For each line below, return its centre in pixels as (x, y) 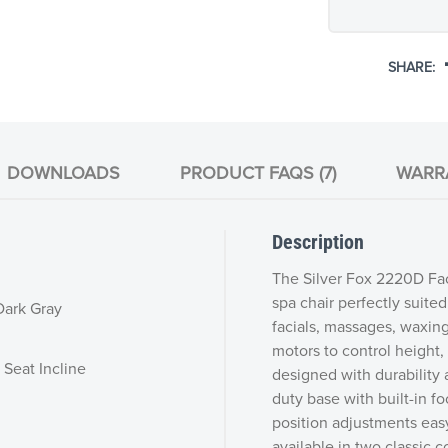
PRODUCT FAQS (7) (257, 173)
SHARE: (412, 66)
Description (317, 241)
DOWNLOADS (63, 173)
